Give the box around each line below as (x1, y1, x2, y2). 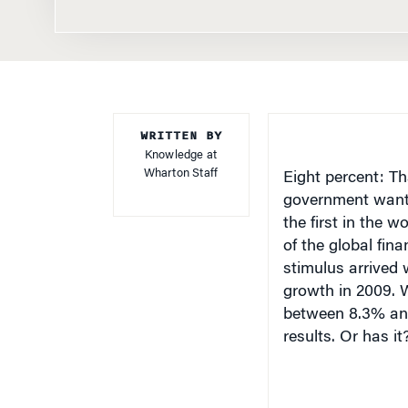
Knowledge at (144, 149, 218, 161)
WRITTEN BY (139, 127, 222, 145)
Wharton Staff (143, 168, 219, 179)
